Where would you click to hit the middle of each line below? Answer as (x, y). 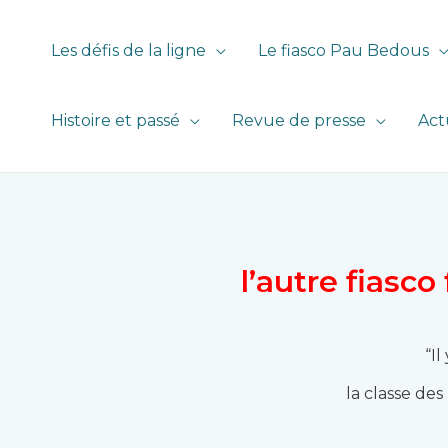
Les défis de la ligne (128, 50)
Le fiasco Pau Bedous (343, 50)
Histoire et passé (115, 120)
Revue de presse (299, 120)
